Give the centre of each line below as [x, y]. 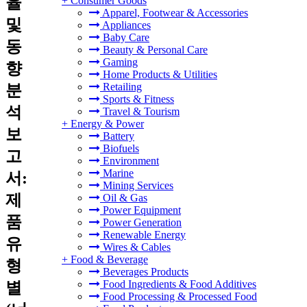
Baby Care [125, 37]
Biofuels [120, 148]
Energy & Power [107, 124]
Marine [117, 173]
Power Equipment [140, 210]
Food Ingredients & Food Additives [178, 284]
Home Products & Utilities [159, 74]
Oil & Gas [124, 198]
